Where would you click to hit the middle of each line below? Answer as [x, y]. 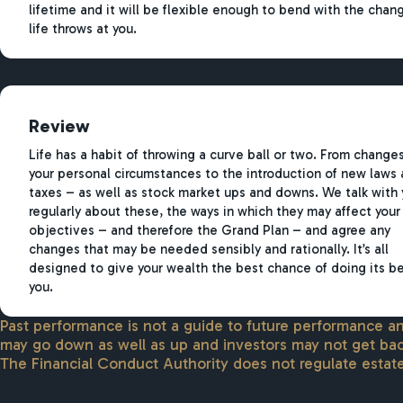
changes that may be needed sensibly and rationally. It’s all [208, 249]
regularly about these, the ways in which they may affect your [214, 211]
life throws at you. [82, 28]
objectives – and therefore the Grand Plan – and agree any [209, 230]
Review [59, 125]
